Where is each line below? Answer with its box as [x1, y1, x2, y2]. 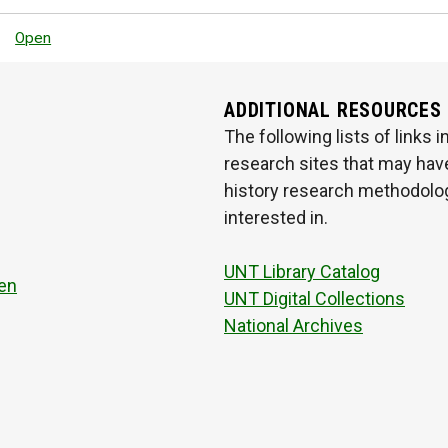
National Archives [224, 315, 363, 337]
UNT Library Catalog [224, 261, 380, 283]
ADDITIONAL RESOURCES [224, 99, 442, 123]
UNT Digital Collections [224, 288, 405, 310]
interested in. [224, 207, 328, 229]
